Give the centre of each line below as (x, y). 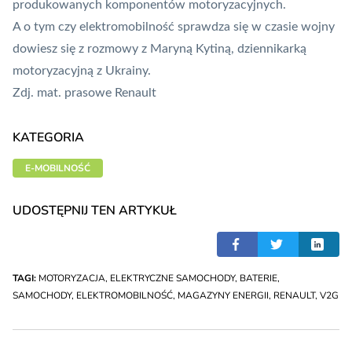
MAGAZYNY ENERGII (223, 296)
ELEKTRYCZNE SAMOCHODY (172, 279)
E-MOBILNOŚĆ (58, 169)
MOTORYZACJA (72, 279)
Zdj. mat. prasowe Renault (84, 93)
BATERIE (258, 279)
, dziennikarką (269, 49)
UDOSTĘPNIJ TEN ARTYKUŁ (95, 211)
